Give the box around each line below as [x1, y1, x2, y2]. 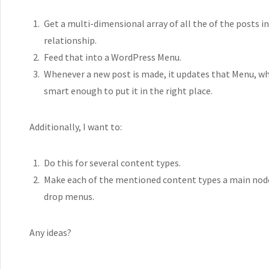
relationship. [44, 34, 97, 46]
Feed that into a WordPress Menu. [44, 50, 181, 63]
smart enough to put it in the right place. [44, 84, 213, 97]
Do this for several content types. [44, 156, 181, 169]
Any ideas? [29, 226, 71, 238]
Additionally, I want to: [29, 120, 122, 133]
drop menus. [44, 190, 94, 202]
